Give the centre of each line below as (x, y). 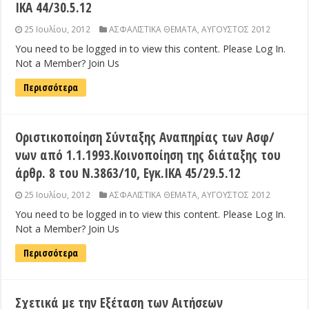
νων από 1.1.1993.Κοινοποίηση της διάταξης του (148, 156)
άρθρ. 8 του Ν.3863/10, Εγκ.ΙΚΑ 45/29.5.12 (128, 173)
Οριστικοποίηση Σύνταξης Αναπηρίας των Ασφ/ (145, 138)
